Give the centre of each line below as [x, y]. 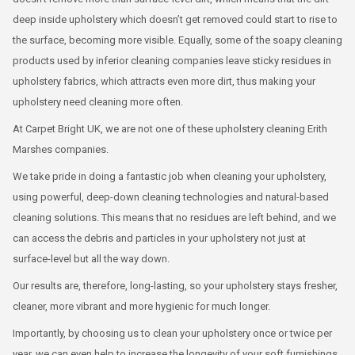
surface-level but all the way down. [91, 259]
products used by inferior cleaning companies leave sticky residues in [172, 61]
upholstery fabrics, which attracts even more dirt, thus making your [164, 81]
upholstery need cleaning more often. [98, 102]
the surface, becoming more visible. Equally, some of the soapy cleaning [177, 40]
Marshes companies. [61, 149]
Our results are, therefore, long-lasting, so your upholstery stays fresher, [175, 286]
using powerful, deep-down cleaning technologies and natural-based [171, 197]
